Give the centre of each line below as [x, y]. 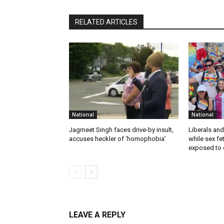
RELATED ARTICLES [106, 22]
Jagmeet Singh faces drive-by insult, [121, 130]
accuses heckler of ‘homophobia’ [117, 139]
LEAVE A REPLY [97, 215]
